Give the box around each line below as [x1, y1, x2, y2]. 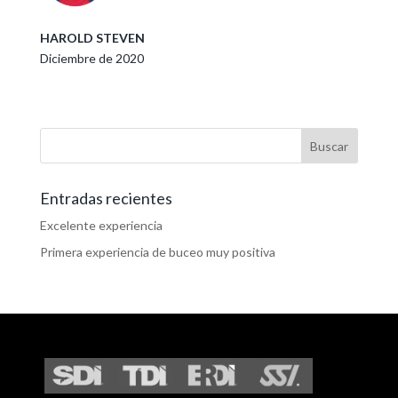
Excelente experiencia [39, 218, 163, 233]
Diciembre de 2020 [39, 51, 144, 66]
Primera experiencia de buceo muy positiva [39, 244, 275, 259]
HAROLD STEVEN [39, 30, 145, 45]
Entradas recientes [39, 188, 172, 208]
